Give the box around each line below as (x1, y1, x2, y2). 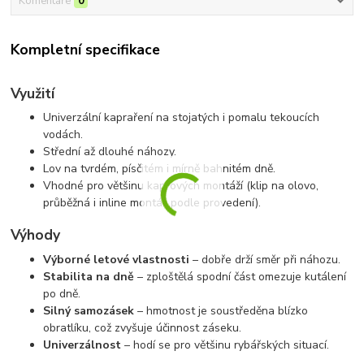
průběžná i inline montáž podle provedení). (43, 195, 262, 211)
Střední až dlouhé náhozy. (43, 144, 177, 160)
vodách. (43, 127, 84, 143)
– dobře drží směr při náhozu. (189, 251, 341, 267)
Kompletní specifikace (11, 39, 161, 59)
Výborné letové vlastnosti (43, 251, 190, 267)
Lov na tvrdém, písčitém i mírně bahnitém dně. (43, 161, 276, 177)
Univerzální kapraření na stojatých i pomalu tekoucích (43, 110, 320, 126)
